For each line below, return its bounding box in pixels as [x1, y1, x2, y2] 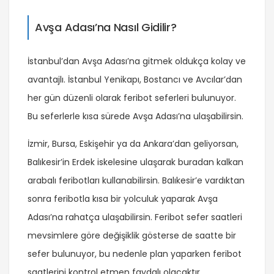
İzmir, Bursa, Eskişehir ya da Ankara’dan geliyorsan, [28, 138, 239, 150]
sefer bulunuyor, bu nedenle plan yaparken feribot [28, 248, 242, 261]
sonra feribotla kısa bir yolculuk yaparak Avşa [28, 193, 218, 206]
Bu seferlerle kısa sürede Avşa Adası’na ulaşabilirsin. [28, 110, 243, 123]
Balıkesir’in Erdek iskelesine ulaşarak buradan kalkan [28, 156, 243, 169]
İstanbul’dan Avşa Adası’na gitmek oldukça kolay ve [28, 55, 246, 68]
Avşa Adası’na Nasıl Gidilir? [35, 20, 177, 35]
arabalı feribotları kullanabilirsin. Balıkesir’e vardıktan [28, 174, 245, 187]
